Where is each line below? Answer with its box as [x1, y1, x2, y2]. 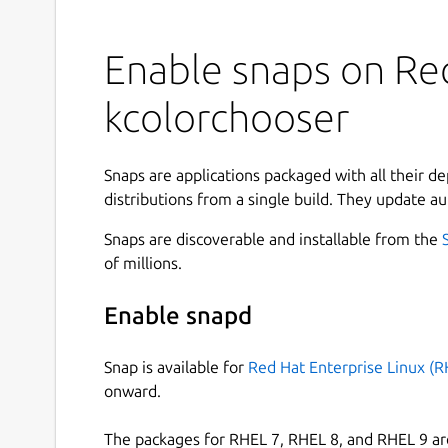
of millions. [104, 254, 182, 273]
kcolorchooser [104, 94, 349, 140]
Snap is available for [104, 358, 248, 377]
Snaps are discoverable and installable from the [104, 230, 442, 249]
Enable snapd [104, 302, 252, 330]
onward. [104, 382, 161, 401]
